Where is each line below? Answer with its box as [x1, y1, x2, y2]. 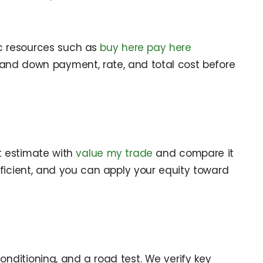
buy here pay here [100, 41, 191, 55]
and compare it [153, 146, 234, 160]
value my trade [76, 146, 153, 160]
